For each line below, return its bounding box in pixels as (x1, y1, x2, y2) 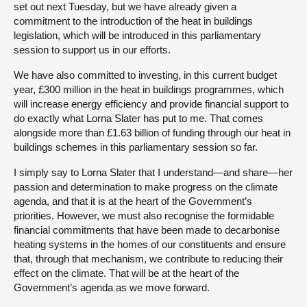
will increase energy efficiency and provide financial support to (14, 98, 288, 110)
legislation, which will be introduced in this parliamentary (14, 29, 261, 41)
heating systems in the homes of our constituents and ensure (14, 238, 286, 250)
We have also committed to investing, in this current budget (14, 69, 277, 81)
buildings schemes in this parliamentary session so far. (14, 141, 258, 153)
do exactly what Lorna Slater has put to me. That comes (14, 112, 263, 124)
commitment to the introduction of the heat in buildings (14, 15, 253, 27)
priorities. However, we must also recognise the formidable (14, 210, 274, 221)
